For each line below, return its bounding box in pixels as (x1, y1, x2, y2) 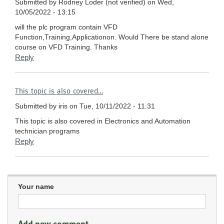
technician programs (15, 127, 79, 135)
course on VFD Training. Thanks (15, 43, 117, 51)
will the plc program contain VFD (15, 23, 117, 31)
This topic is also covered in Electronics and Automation (15, 117, 190, 125)
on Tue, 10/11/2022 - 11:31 (67, 102, 155, 110)
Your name (18, 182, 54, 191)
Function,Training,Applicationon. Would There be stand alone (15, 33, 208, 41)
